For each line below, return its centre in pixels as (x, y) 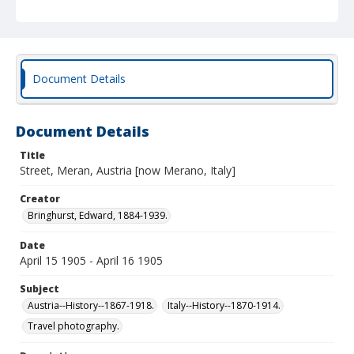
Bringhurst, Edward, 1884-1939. (98, 215)
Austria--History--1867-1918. (91, 305)
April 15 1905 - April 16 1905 (91, 260)
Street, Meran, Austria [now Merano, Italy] (128, 170)
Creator (40, 199)
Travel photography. (73, 326)
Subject (40, 289)
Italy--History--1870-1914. (224, 305)
